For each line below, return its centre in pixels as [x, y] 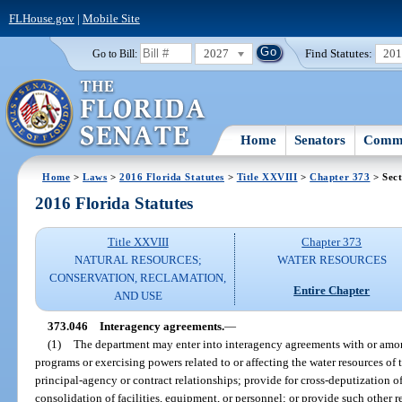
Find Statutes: [339, 53]
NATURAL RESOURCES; [138, 260]
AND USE [138, 296]
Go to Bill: [114, 53]
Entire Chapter [332, 290]
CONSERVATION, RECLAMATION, [138, 278]
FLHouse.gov [41, 18]
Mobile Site [111, 18]
